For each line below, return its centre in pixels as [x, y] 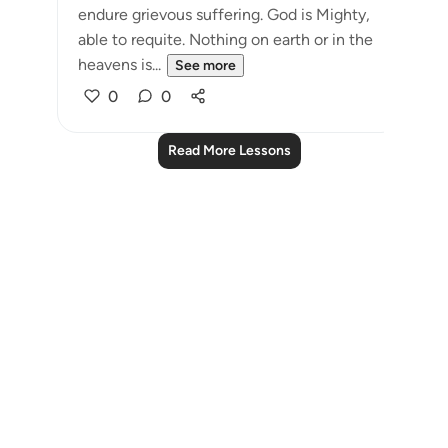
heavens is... [119, 64]
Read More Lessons [229, 150]
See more [205, 65]
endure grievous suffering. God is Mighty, [224, 14]
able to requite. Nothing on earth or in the [225, 39]
